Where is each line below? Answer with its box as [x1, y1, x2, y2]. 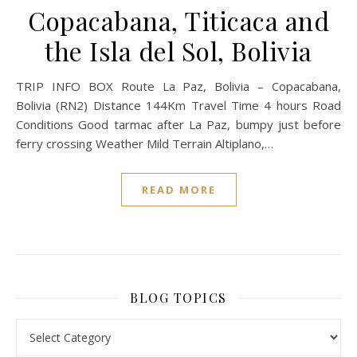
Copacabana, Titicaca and [28, 3, 329, 37]
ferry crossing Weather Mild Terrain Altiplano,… [16, 135, 273, 151]
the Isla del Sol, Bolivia [45, 33, 312, 68]
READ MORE [141, 182, 216, 197]
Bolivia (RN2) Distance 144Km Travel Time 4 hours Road [16, 97, 341, 113]
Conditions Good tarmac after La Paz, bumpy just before [16, 116, 341, 132]
